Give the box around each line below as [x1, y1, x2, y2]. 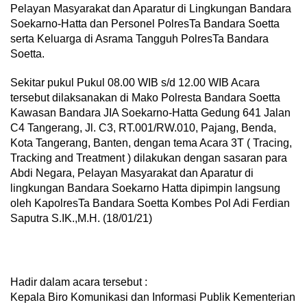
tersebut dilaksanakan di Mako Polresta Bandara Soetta [10, 92, 280, 104]
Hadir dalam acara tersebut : [10, 276, 147, 288]
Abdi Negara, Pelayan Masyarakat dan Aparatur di [10, 167, 254, 180]
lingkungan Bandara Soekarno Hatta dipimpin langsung [10, 182, 280, 195]
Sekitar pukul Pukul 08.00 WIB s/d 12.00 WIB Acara [10, 77, 260, 89]
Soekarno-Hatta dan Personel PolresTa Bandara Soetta [10, 18, 280, 30]
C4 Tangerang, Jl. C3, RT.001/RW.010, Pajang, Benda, [10, 122, 276, 134]
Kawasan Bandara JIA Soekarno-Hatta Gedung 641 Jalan [10, 107, 291, 119]
